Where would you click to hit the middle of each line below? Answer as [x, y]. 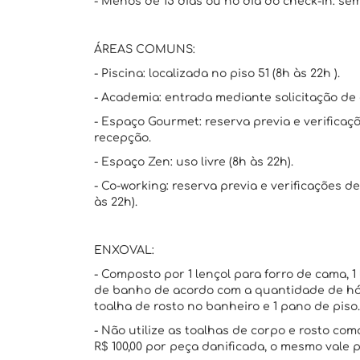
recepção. [123, 138]
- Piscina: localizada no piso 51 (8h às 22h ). [217, 74]
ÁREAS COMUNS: [145, 49]
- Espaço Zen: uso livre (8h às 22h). [194, 162]
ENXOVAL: [124, 250]
